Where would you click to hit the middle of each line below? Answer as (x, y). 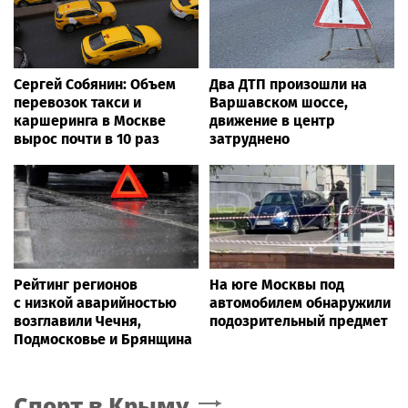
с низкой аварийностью (95, 303)
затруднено (250, 139)
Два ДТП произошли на (288, 85)
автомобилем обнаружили (300, 303)
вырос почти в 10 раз (87, 139)
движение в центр (272, 121)
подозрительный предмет (299, 321)
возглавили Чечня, (77, 321)
